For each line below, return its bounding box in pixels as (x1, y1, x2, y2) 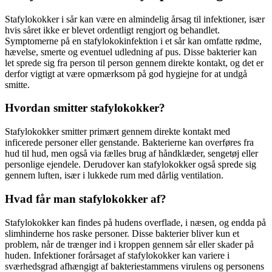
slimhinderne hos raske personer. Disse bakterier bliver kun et (5, 228, 239, 239)
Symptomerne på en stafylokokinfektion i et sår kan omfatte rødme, (5, 35, 262, 46)
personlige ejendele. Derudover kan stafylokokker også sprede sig (5, 159, 256, 170)
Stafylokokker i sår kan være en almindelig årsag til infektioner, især (5, 13, 265, 24)
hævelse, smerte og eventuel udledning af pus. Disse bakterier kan (5, 46, 257, 57)
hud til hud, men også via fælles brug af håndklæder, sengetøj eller (5, 148, 258, 159)
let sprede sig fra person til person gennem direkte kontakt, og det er (5, 57, 263, 68)
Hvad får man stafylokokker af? (5, 192, 166, 205)
